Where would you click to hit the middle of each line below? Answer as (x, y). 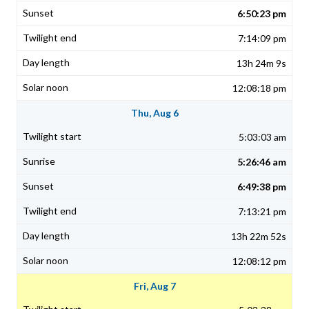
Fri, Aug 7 (154, 286)
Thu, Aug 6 (154, 113)
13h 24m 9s (261, 63)
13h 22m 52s (259, 237)
